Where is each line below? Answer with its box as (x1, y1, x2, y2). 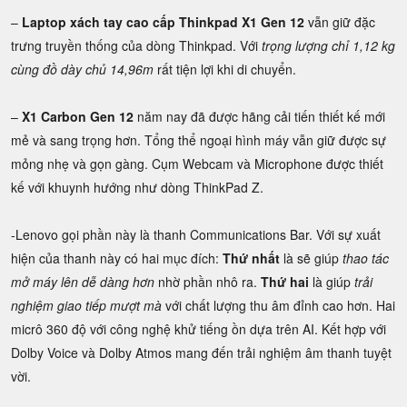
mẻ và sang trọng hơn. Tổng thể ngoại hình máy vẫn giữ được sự (11, 131, 386, 149)
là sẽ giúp (280, 249, 342, 267)
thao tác (342, 249, 389, 267)
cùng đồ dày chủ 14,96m (11, 60, 154, 78)
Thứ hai (261, 273, 309, 291)
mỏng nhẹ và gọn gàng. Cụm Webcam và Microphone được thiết (11, 154, 383, 173)
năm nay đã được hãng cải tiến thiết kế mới (134, 107, 385, 125)
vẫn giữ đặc (304, 13, 375, 31)
